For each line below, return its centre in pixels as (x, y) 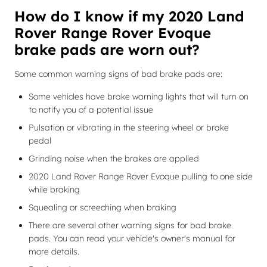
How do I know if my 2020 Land (129, 16)
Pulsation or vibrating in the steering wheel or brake (129, 128)
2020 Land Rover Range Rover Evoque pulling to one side (141, 176)
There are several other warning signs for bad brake (130, 225)
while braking (54, 190)
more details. (54, 252)
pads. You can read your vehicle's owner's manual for (132, 238)
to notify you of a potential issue (91, 110)
